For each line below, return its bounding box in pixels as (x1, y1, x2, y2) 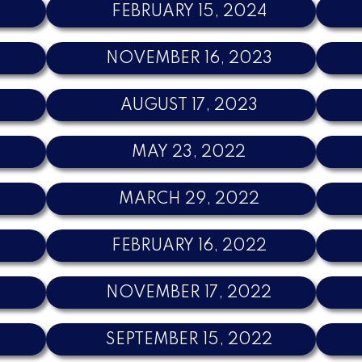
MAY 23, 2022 (132, 144, 246, 161)
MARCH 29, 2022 (118, 191, 259, 208)
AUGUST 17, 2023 (120, 97, 258, 114)
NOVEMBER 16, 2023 (105, 50, 272, 67)
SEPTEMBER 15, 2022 (105, 331, 272, 348)
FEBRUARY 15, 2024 (111, 3, 267, 20)
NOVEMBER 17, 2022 (106, 284, 272, 301)
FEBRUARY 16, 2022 (111, 238, 267, 255)
